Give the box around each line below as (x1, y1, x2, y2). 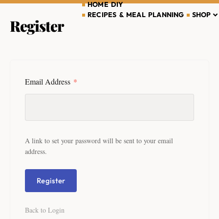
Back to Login (25, 205, 65, 215)
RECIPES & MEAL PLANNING (88, 10, 184, 19)
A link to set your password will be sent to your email (25, 135, 173, 145)
